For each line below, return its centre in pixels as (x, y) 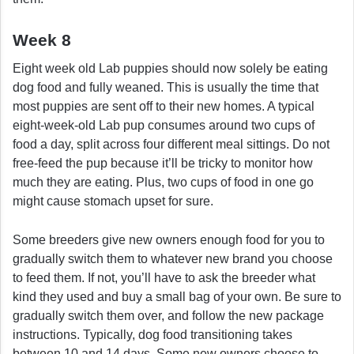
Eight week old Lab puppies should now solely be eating (170, 69)
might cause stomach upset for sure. (113, 201)
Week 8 (42, 40)
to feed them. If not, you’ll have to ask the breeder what (164, 278)
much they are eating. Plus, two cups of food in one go (163, 183)
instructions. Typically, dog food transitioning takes (153, 335)
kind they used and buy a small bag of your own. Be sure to (177, 297)
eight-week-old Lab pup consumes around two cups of (164, 126)
